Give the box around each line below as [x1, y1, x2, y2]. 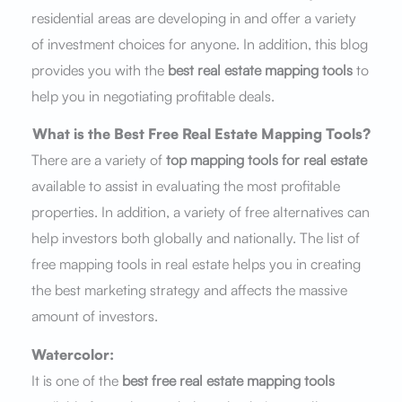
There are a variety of [31, 151, 166, 170]
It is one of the [31, 371, 122, 390]
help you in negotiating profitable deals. [31, 86, 275, 105]
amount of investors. [31, 307, 158, 326]
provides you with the [31, 60, 168, 79]
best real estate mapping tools [167, 60, 353, 79]
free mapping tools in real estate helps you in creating [31, 255, 361, 274]
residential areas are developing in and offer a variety [31, 8, 356, 27]
